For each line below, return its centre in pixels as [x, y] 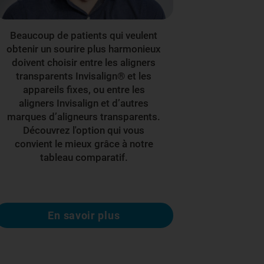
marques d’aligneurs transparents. [84, 116]
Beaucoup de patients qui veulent [84, 35]
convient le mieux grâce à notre [84, 143]
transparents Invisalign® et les [84, 76]
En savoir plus [84, 215]
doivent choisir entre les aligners [84, 62]
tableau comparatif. [84, 157]
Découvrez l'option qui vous [84, 130]
